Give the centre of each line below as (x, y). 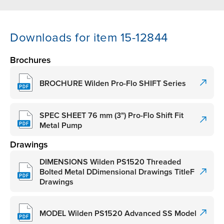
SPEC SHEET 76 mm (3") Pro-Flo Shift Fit (111, 115)
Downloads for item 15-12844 (89, 38)
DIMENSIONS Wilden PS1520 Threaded (110, 162)
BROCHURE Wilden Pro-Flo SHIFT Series (113, 83)
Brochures (30, 60)
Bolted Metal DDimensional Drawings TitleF (117, 172)
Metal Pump (61, 125)
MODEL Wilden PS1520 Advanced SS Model (118, 213)
